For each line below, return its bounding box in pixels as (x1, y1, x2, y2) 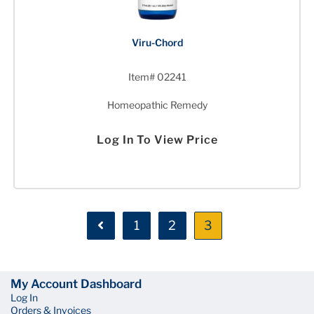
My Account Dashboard (11, 277, 142, 292)
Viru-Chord (131, 36, 183, 48)
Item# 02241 (128, 70, 186, 83)
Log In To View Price (96, 132, 218, 146)
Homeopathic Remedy (107, 98, 207, 111)
